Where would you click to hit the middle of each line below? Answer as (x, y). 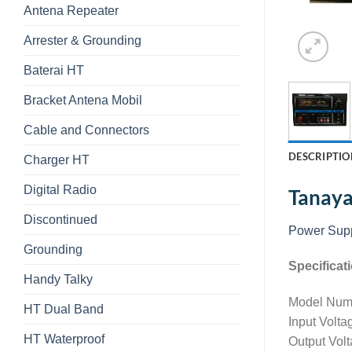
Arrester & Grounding (82, 40)
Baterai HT (54, 70)
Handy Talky (58, 279)
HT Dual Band (64, 309)
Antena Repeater (71, 10)
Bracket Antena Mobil (83, 100)
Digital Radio (60, 189)
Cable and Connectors (86, 130)
